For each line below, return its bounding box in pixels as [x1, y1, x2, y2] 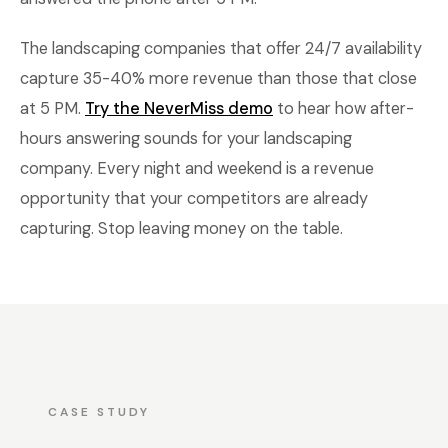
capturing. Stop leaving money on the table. [20, 218, 343, 239]
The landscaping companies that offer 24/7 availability [20, 38, 422, 59]
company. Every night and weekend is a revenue [20, 158, 374, 179]
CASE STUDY [48, 404, 150, 420]
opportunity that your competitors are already [20, 188, 368, 209]
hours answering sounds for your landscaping [20, 128, 352, 149]
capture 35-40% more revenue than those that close [20, 68, 417, 89]
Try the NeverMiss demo [85, 98, 273, 119]
